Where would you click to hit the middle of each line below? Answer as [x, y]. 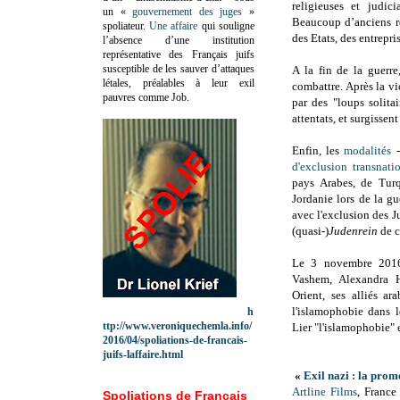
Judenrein [354, 231]
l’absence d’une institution [179, 40]
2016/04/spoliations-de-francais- [175, 340]
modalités [368, 151]
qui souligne [226, 25]
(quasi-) [310, 231]
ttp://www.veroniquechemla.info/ [177, 325]
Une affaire [174, 25]
